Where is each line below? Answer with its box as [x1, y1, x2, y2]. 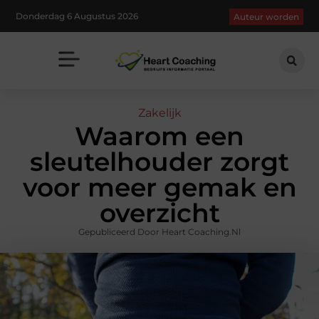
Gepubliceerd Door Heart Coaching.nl [78, 226, 241, 238]
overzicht [99, 197, 220, 229]
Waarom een [75, 120, 244, 152]
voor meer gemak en [22, 172, 297, 204]
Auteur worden [233, 11, 299, 23]
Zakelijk [137, 106, 182, 120]
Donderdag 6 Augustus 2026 [16, 10, 139, 21]
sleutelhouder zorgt [30, 146, 289, 178]
